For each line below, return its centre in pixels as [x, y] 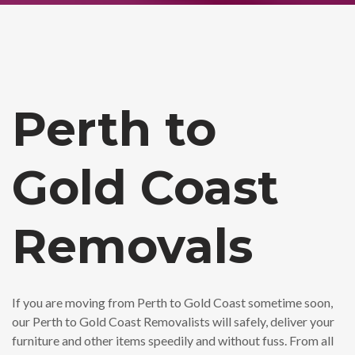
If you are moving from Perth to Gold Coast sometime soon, [172, 302]
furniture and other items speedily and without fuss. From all [173, 340]
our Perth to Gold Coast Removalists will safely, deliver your [173, 321]
